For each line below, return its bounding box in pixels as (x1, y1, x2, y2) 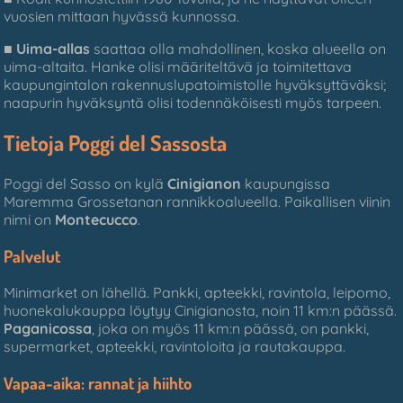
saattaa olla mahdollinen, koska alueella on (90, 39, 387, 58)
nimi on (4, 210, 56, 229)
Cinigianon (167, 175, 242, 193)
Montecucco (55, 210, 139, 229)
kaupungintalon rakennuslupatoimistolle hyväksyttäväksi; (4, 75, 387, 94)
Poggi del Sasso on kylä (4, 175, 168, 193)
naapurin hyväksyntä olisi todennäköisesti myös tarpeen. (4, 93, 382, 112)
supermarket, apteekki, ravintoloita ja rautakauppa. (4, 336, 346, 355)
